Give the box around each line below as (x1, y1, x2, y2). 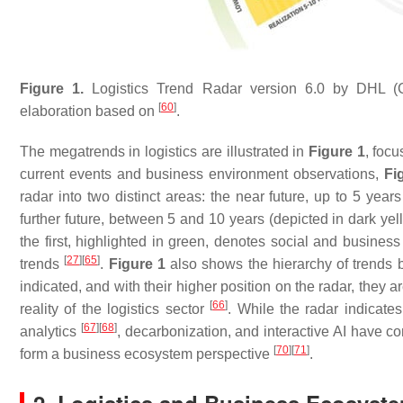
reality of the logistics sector (20, 301, 210, 317)
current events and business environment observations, (20, 166, 384, 182)
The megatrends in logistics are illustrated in (20, 144, 309, 159)
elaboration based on (20, 103, 158, 119)
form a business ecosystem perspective (20, 346, 273, 362)
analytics (20, 324, 81, 339)
